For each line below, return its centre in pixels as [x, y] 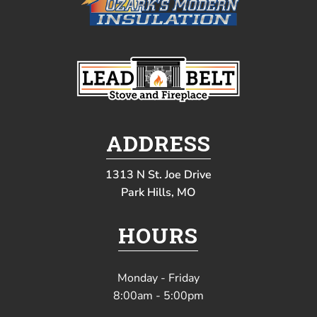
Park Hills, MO [158, 192]
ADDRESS [158, 143]
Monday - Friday [158, 278]
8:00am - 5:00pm [158, 295]
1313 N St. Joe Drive [158, 174]
